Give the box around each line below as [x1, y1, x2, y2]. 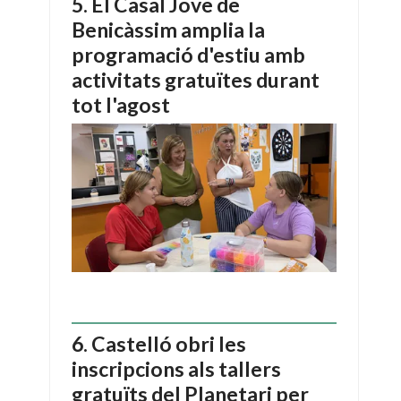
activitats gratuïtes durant [72, 67, 320, 93]
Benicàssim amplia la [72, 17, 265, 43]
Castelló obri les [91, 331, 246, 357]
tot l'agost [72, 92, 170, 118]
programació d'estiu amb [72, 42, 305, 68]
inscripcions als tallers [72, 356, 281, 382]
